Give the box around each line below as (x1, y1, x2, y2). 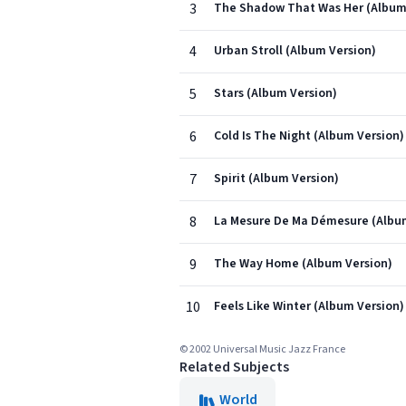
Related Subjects (179, 357, 289, 377)
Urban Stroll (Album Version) (214, 42, 376, 60)
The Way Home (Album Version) (214, 255, 392, 273)
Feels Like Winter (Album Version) (214, 297, 404, 315)
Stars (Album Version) (214, 84, 337, 102)
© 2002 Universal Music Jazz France (179, 342, 345, 357)
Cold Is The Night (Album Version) (214, 127, 404, 145)
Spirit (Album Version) (214, 169, 339, 188)
